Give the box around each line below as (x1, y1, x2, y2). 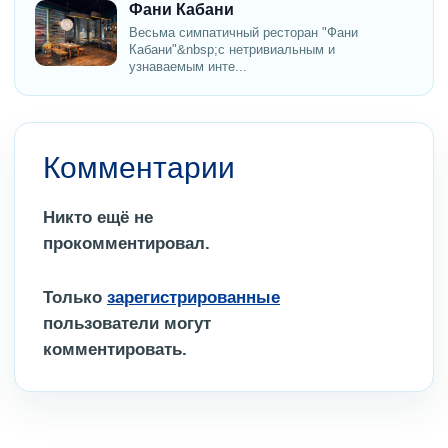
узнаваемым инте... (129, 59, 247, 75)
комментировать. (43, 340, 187, 360)
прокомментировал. (43, 234, 210, 254)
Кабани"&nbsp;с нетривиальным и (129, 42, 335, 58)
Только (43, 288, 107, 308)
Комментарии (43, 151, 235, 185)
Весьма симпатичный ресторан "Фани (129, 25, 358, 41)
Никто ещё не (43, 208, 153, 228)
